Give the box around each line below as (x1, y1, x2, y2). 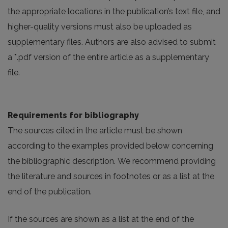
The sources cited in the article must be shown (8, 126, 182, 136)
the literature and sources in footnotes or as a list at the (8, 172, 214, 182)
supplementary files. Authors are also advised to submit (8, 37, 216, 47)
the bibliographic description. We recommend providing (8, 156, 216, 166)
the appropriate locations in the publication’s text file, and (8, 7, 220, 17)
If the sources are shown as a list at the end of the (8, 214, 194, 224)
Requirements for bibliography (8, 110, 139, 121)
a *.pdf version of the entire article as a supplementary (8, 52, 209, 63)
